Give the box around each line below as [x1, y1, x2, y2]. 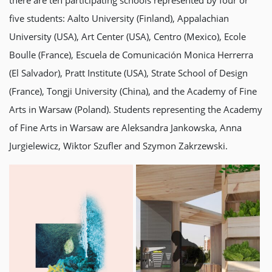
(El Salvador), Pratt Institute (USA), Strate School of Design [9, 67, 248, 79]
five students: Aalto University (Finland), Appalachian [9, 12, 229, 24]
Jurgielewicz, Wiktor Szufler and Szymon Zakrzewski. [9, 140, 228, 152]
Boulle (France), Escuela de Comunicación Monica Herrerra [9, 49, 253, 61]
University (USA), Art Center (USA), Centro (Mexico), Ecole [9, 30, 246, 42]
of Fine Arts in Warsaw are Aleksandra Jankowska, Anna [9, 121, 242, 134]
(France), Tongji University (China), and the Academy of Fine [9, 85, 257, 97]
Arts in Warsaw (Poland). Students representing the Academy [9, 103, 262, 115]
